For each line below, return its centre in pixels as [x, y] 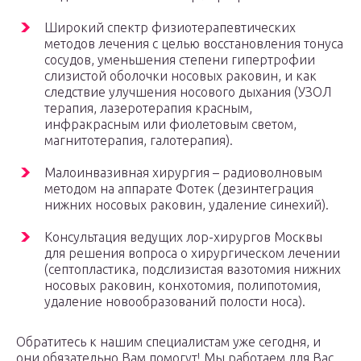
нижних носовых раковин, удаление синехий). [187, 205]
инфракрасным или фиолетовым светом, [170, 124]
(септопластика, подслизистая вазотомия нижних [193, 270]
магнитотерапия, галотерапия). [139, 141]
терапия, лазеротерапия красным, [148, 108]
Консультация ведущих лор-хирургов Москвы [183, 237]
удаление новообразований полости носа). [175, 302]
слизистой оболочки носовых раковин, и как [180, 76]
